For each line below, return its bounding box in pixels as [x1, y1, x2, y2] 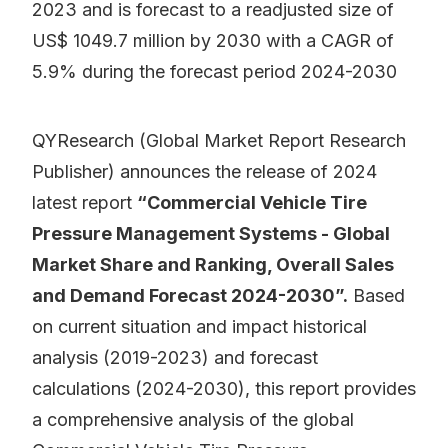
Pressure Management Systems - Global [32, 223, 390, 245]
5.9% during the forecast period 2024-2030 [32, 61, 397, 83]
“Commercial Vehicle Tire [137, 192, 367, 214]
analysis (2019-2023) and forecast [32, 347, 318, 369]
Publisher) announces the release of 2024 [32, 161, 377, 183]
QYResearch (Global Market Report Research [32, 130, 406, 152]
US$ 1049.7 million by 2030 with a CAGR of [32, 30, 394, 52]
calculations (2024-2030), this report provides [32, 378, 416, 400]
